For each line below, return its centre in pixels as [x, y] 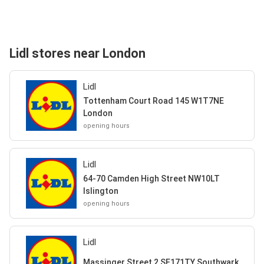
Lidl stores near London [77, 53]
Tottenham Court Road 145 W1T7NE [153, 100]
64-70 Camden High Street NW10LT [151, 178]
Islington [100, 191]
